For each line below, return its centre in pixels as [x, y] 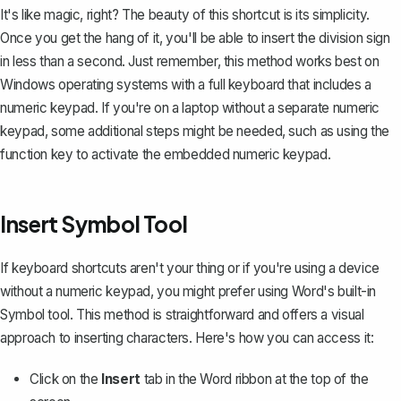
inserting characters [131, 338]
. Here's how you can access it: [282, 338]
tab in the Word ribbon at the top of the [254, 380]
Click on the [66, 380]
